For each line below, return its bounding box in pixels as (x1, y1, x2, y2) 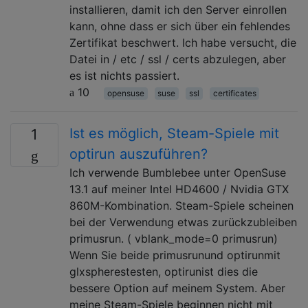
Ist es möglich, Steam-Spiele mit (69, 124, 279, 142)
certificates (212, 87, 256, 98)
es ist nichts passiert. (69, 68, 179, 82)
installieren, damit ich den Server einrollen (69, 2, 287, 16)
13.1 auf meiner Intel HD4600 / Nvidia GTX (69, 181, 289, 196)
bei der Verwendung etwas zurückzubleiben (69, 214, 297, 229)
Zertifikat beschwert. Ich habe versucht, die (69, 35, 296, 49)
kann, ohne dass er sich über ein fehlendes (69, 19, 290, 33)
